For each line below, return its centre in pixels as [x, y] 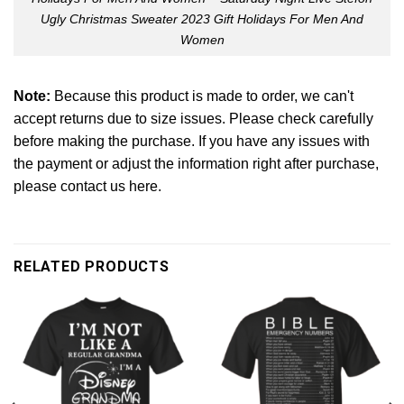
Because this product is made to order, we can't [202, 96]
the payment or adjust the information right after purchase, [196, 164]
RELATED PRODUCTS [92, 266]
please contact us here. [87, 187]
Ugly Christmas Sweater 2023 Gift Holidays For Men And [202, 19]
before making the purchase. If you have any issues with [192, 142]
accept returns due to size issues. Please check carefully [193, 119]
